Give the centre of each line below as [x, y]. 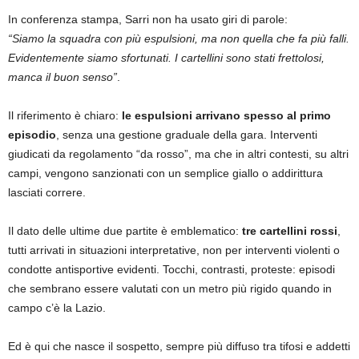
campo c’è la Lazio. [57, 307]
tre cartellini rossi [290, 230]
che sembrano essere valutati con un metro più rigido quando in [170, 288]
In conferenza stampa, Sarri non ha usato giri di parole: [148, 19]
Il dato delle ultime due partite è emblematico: [125, 230]
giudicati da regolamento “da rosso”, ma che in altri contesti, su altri [178, 153]
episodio [32, 134]
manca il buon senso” [63, 77]
